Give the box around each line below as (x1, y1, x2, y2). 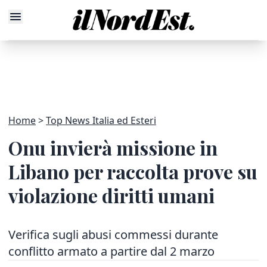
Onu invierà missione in (8, 135, 218, 160)
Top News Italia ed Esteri (46, 114, 156, 127)
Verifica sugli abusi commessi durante (8, 226, 218, 243)
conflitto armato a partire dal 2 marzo (8, 243, 215, 259)
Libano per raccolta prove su (8, 159, 257, 184)
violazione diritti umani (8, 182, 215, 208)
